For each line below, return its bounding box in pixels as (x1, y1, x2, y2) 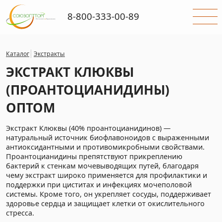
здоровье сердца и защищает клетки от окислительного (6, 199, 205, 209)
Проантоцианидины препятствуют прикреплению (6, 152, 182, 162)
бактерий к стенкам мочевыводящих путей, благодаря (6, 161, 199, 171)
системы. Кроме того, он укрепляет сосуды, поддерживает (6, 189, 211, 199)
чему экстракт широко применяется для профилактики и (6, 170, 207, 180)
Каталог (6, 50, 29, 58)
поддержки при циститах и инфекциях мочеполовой (6, 180, 192, 190)
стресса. (6, 208, 34, 218)
